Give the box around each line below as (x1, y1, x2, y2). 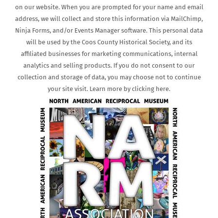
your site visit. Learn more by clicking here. (48, 85, 170, 93)
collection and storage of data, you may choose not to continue (17, 73, 201, 81)
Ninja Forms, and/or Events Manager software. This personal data (15, 27, 203, 35)
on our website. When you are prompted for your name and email (15, 3, 203, 11)
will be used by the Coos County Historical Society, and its (26, 38, 192, 46)
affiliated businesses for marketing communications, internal (20, 50, 198, 58)
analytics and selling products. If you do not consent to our (23, 62, 195, 70)
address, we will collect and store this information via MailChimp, (15, 15, 203, 23)
